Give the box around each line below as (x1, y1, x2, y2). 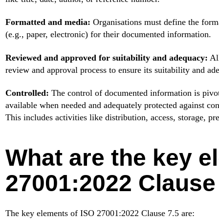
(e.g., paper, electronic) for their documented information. (5, 29, 211, 40)
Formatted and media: (5, 17, 90, 27)
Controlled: (5, 88, 49, 98)
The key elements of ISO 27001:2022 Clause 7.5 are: (5, 208, 195, 218)
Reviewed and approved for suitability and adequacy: (5, 52, 208, 63)
